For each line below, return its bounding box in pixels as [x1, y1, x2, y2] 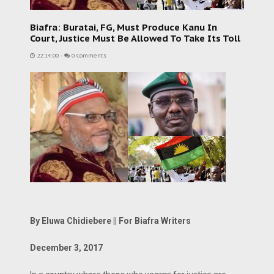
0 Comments [70, 52, 106, 59]
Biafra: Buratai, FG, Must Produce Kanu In [30, 21, 217, 33]
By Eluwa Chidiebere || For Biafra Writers [30, 216, 191, 226]
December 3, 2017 [30, 243, 103, 253]
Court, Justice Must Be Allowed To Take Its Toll [30, 32, 240, 44]
